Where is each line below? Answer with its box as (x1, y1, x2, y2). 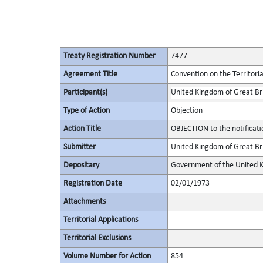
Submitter (63, 143, 96, 151)
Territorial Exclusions (63, 234, 131, 242)
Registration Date (63, 179, 122, 188)
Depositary (63, 161, 99, 170)
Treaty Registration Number (63, 52, 156, 60)
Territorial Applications (63, 215, 138, 224)
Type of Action (63, 106, 110, 115)
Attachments (63, 197, 106, 206)
